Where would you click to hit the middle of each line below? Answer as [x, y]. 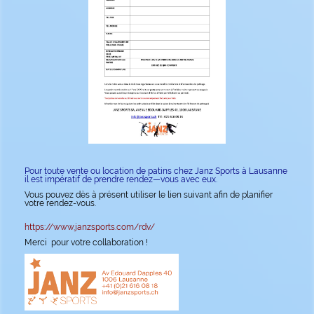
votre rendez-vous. [60, 204]
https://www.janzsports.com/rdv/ [90, 227]
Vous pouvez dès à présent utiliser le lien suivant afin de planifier [149, 195]
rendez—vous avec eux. [172, 180]
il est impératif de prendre [75, 180]
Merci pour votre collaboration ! [88, 243]
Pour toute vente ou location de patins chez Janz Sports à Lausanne [156, 171]
